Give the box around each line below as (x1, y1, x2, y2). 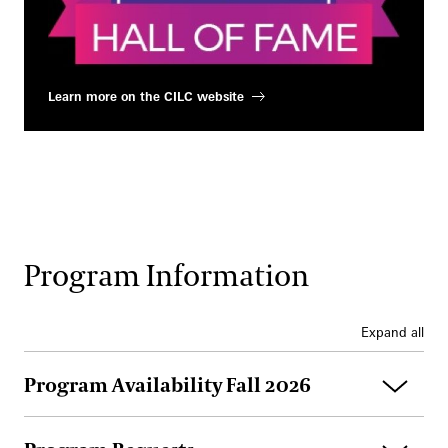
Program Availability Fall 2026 (24, 372, 311, 399)
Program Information (24, 258, 309, 296)
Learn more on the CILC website (48, 89, 244, 104)
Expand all (361, 324, 424, 340)
